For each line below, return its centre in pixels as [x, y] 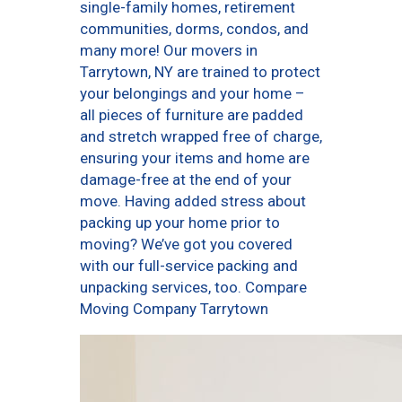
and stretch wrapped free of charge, [201, 137]
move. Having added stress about [193, 201]
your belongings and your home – [192, 94]
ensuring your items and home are [195, 158]
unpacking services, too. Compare [193, 288]
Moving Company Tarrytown [174, 309]
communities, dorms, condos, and [194, 29]
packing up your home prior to [180, 223]
